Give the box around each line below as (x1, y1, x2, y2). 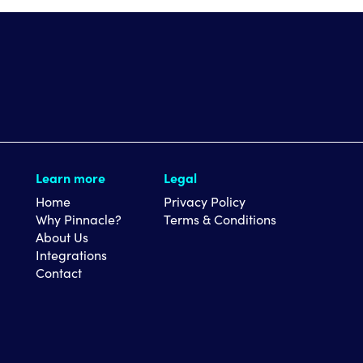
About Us (35, 228, 88, 246)
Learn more (35, 169, 105, 186)
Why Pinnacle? (35, 211, 122, 228)
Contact (35, 264, 82, 281)
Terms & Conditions (164, 211, 277, 228)
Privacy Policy (164, 193, 246, 210)
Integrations (35, 246, 107, 263)
